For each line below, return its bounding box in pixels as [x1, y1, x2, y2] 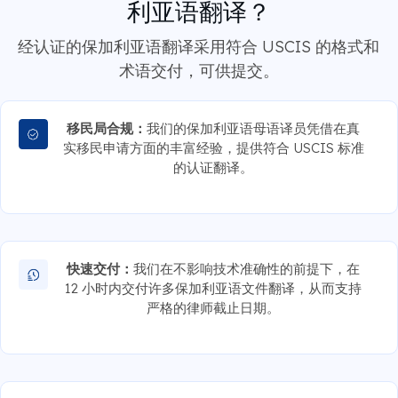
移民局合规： [67, 119, 147, 137]
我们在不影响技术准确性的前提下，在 [133, 259, 361, 277]
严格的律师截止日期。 [147, 298, 281, 316]
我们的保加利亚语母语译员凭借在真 [147, 119, 361, 137]
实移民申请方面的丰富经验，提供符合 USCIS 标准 [62, 139, 364, 156]
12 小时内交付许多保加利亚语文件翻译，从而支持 [65, 279, 362, 297]
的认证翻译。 [173, 158, 254, 176]
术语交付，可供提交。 [118, 60, 279, 81]
